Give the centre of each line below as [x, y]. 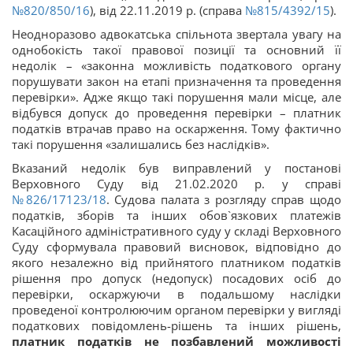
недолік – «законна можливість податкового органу [176, 65]
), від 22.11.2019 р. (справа [167, 10]
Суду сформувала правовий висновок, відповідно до [176, 247]
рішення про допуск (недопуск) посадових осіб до [176, 278]
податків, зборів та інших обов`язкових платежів [176, 215]
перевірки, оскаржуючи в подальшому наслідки [176, 294]
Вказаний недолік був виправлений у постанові [176, 168]
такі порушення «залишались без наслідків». [141, 144]
